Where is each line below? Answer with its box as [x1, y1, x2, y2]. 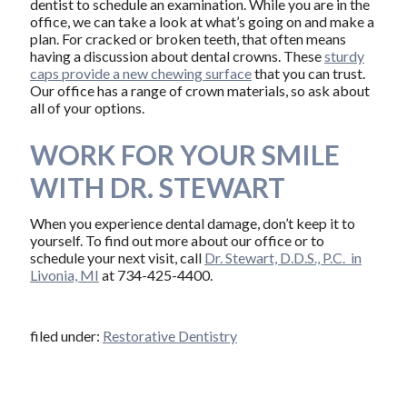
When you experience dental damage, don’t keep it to [29, 213, 355, 232]
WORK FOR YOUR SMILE [29, 138, 340, 172]
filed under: [29, 326, 103, 344]
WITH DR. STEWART [29, 171, 285, 204]
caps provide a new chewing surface [29, 65, 252, 83]
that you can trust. [251, 65, 365, 83]
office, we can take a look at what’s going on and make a [29, 13, 374, 31]
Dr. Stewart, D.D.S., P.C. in [203, 248, 362, 266]
